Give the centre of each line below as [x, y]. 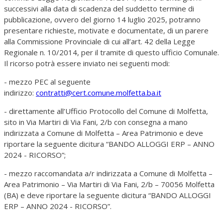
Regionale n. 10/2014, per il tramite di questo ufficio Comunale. [111, 53]
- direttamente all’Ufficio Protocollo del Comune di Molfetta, [106, 111]
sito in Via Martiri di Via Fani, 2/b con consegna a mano [96, 122]
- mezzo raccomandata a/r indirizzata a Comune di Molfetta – [108, 173]
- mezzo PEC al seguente [47, 82]
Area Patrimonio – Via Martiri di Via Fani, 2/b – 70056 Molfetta [109, 184]
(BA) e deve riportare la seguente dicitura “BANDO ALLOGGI [108, 195]
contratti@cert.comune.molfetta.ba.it [99, 93]
